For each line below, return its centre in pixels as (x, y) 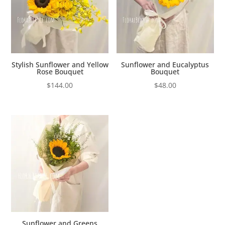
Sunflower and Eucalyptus (165, 64)
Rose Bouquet (60, 71)
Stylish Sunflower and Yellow (60, 64)
